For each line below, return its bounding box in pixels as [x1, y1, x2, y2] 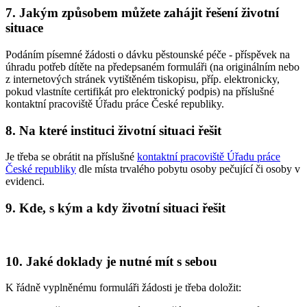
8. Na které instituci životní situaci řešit [5, 123, 221, 138]
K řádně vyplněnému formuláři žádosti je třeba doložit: [5, 282, 241, 294]
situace [5, 21, 43, 36]
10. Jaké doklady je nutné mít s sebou [5, 254, 217, 269]
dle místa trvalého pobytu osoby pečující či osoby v [76, 163, 300, 175]
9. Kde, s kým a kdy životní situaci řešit [5, 201, 225, 216]
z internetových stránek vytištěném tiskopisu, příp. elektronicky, [5, 73, 280, 85]
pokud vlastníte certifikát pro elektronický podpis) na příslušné [5, 85, 274, 97]
